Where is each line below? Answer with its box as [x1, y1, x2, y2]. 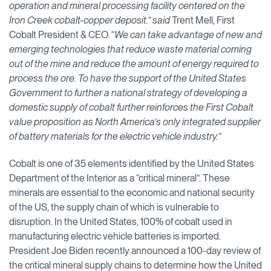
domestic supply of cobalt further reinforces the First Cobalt [9, 101, 253, 113]
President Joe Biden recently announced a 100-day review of [9, 244, 261, 256]
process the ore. [9, 72, 78, 84]
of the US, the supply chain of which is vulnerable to [9, 201, 219, 213]
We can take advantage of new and [114, 28, 262, 41]
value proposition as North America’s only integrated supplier [9, 116, 261, 128]
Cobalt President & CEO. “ [9, 28, 114, 41]
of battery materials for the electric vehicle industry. [9, 130, 218, 142]
